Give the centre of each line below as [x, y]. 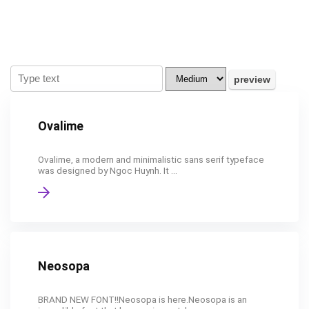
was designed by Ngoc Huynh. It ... [108, 170]
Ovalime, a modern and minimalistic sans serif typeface [151, 159]
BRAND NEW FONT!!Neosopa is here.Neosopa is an [142, 299]
